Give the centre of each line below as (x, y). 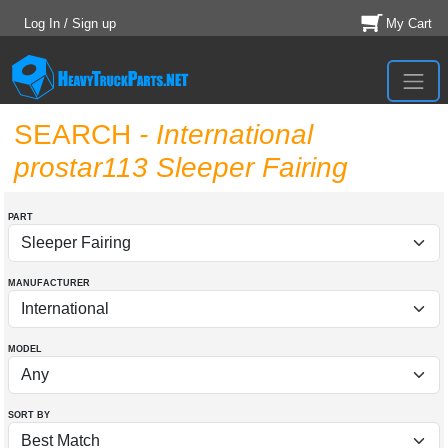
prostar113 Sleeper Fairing (181, 167)
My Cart (409, 24)
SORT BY (29, 415)
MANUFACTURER (49, 283)
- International (222, 134)
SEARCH (72, 134)
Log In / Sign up (70, 23)
